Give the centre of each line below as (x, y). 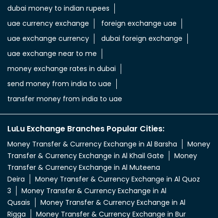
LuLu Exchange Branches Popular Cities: (86, 128)
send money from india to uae (59, 83)
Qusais (19, 202)
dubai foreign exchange (142, 38)
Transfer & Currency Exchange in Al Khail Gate (86, 155)
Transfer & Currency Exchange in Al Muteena (84, 167)
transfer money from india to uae (65, 99)
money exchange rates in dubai (62, 68)
